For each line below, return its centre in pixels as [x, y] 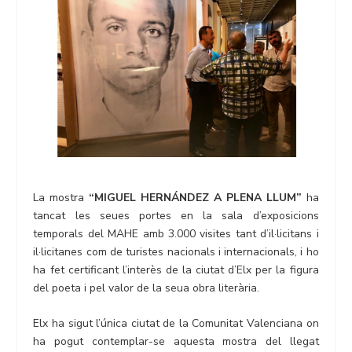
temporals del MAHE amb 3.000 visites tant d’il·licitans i [176, 233]
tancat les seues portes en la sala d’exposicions [176, 215]
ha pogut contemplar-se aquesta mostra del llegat [176, 342]
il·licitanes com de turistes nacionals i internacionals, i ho [176, 251]
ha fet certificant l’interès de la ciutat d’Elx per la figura [176, 269]
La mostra [61, 197]
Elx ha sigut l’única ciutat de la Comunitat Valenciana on [176, 324]
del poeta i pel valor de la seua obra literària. [147, 288]
